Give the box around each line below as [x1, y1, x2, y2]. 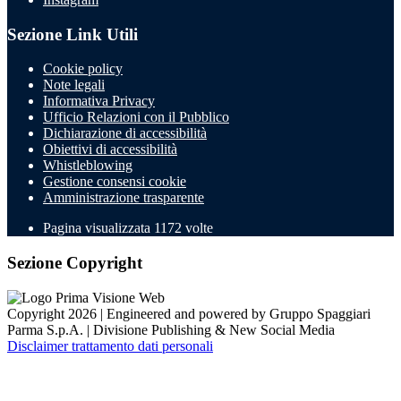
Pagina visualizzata [43, 220, 154, 236]
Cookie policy [43, 61, 123, 77]
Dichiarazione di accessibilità [43, 125, 207, 141]
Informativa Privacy [43, 93, 155, 109]
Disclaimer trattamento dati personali [7, 337, 213, 354]
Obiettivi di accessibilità [43, 141, 177, 158]
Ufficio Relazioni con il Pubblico [43, 109, 229, 125]
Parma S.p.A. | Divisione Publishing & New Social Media [7, 321, 335, 337]
